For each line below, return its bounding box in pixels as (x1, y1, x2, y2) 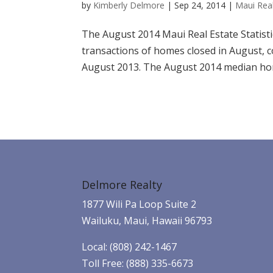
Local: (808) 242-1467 (82, 239, 177, 253)
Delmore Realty (82, 177, 163, 192)
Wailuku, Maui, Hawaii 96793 (82, 213, 213, 227)
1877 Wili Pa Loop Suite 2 (82, 197, 197, 211)
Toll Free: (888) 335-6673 (82, 256, 194, 270)
